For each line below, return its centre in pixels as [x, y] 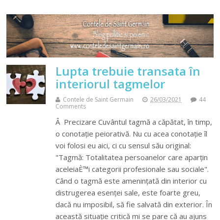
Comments [71, 106]
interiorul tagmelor [110, 83]
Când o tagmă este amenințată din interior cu [131, 180]
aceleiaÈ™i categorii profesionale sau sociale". [134, 169]
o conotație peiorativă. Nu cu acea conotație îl [132, 133]
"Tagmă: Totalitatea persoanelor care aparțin [132, 157]
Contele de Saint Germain [98, 99]
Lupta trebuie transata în [128, 71]
